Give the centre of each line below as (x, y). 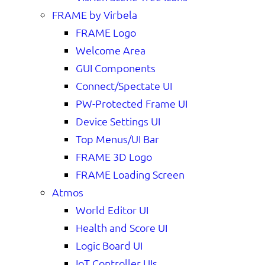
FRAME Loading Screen (130, 174)
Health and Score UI (122, 227)
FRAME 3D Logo (114, 156)
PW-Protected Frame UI (132, 103)
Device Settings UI (118, 121)
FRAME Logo (106, 32)
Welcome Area (111, 50)
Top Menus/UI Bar (117, 138)
